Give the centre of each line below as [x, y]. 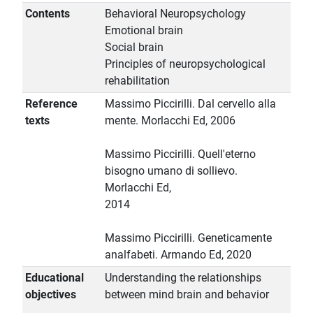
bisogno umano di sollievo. [171, 171]
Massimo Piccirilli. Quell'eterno [180, 154]
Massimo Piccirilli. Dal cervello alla [190, 104]
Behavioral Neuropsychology [175, 14]
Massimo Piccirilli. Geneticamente [188, 238]
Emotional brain [144, 31]
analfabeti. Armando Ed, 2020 [178, 255]
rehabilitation [137, 81]
